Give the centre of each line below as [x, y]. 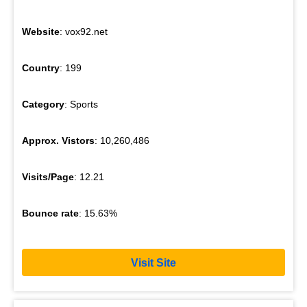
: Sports [81, 105]
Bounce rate [50, 213]
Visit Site [153, 262]
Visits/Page [48, 177]
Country [41, 68]
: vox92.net [84, 32]
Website [41, 32]
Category [43, 105]
